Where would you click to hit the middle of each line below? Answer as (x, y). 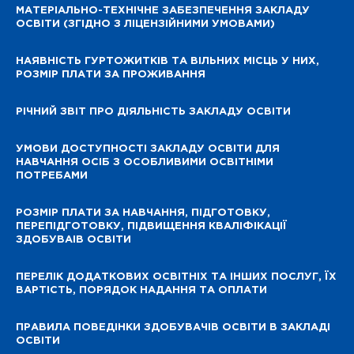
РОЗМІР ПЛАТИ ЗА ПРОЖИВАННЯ (111, 75)
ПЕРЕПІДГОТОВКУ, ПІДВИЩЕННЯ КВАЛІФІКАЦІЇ (151, 227)
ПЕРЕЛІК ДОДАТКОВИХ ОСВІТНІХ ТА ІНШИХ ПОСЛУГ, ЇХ (176, 277)
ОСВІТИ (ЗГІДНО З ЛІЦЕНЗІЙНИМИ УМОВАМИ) (145, 24)
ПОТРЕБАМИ (52, 176)
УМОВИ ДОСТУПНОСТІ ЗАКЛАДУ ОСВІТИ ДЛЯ (148, 149)
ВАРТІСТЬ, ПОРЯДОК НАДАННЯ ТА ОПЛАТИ (141, 291)
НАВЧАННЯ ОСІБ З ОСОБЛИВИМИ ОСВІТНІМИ (145, 163)
